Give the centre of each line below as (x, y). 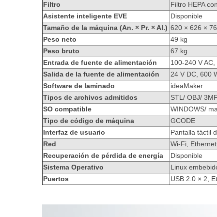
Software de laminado (79, 86)
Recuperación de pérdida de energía (103, 155)
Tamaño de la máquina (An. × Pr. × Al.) (105, 28)
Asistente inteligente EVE (85, 16)
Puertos (56, 179)
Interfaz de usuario (74, 132)
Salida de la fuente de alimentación (101, 74)
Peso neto (60, 39)
